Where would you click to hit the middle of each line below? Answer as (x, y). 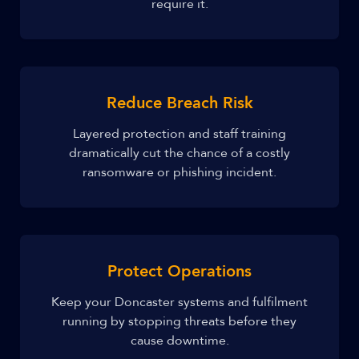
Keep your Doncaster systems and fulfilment (179, 302)
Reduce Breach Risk (179, 103)
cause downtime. (179, 341)
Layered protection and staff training (179, 134)
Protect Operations (179, 271)
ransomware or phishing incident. (179, 172)
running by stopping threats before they (179, 321)
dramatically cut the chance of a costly (179, 153)
